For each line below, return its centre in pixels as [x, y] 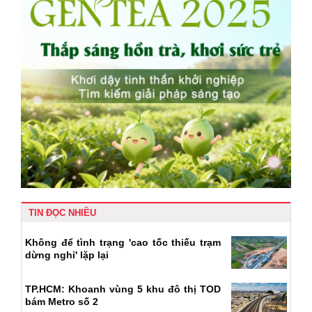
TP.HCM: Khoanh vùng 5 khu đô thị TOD [123, 289]
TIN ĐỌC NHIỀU [62, 213]
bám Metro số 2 [62, 301]
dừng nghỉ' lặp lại [67, 255]
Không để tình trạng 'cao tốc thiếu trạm [123, 243]
